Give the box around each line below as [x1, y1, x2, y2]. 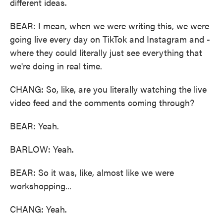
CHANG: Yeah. [10, 203, 67, 215]
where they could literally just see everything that [10, 46, 202, 58]
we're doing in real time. [10, 59, 102, 72]
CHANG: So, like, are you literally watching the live [10, 83, 207, 95]
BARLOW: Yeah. [10, 143, 74, 155]
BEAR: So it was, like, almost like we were [10, 166, 174, 178]
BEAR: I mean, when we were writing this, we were [10, 19, 209, 32]
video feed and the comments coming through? [10, 96, 194, 109]
